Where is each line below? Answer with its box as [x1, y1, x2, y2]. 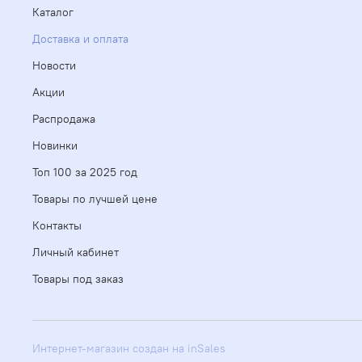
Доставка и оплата [32, 32, 128, 47]
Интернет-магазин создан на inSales [32, 341, 225, 356]
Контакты [32, 218, 82, 234]
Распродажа [32, 112, 95, 127]
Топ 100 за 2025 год [32, 165, 137, 180]
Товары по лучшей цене [32, 192, 158, 207]
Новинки [32, 138, 78, 154]
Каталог [32, 5, 74, 20]
